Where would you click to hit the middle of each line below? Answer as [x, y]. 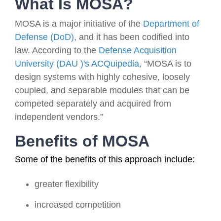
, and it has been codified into [132, 37]
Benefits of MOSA [82, 141]
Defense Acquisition [138, 50]
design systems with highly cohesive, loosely [102, 77]
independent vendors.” [59, 117]
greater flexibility [67, 184]
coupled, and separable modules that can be [102, 90]
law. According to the [57, 50]
